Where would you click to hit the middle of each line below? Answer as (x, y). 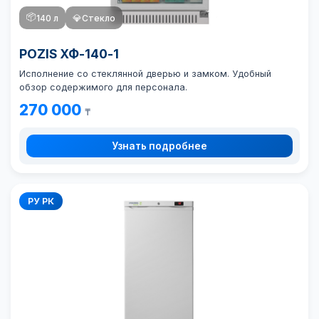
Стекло (99, 18)
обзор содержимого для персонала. (103, 87)
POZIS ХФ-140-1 (69, 54)
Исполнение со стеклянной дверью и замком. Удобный (145, 74)
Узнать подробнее (159, 146)
